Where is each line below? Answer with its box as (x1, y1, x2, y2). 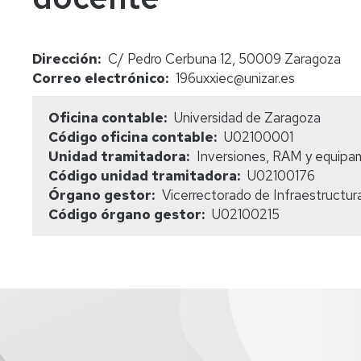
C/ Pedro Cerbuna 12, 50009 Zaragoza (107, 50, 341, 68)
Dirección (32, 50, 98, 68)
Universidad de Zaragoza (173, 109, 321, 127)
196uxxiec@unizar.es (175, 69, 295, 87)
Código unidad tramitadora (48, 167, 237, 185)
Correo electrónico (32, 69, 165, 87)
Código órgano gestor (48, 205, 201, 223)
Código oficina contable (48, 128, 214, 146)
